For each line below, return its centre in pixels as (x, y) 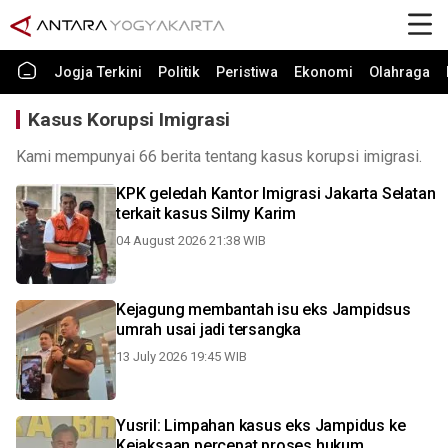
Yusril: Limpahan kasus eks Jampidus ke (261, 425)
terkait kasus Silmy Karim (206, 213)
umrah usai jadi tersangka (208, 329)
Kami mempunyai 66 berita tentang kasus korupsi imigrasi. (219, 156)
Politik (179, 72)
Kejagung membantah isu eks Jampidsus (263, 309)
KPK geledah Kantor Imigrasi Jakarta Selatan (276, 193)
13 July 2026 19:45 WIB (181, 356)
